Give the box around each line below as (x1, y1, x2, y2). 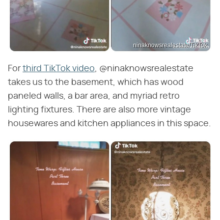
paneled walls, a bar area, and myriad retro (8, 91, 180, 101)
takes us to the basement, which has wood (8, 78, 184, 87)
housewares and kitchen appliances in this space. (8, 119, 211, 128)
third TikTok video (23, 64, 95, 73)
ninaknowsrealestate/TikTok (133, 41, 207, 49)
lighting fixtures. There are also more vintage (8, 105, 191, 114)
